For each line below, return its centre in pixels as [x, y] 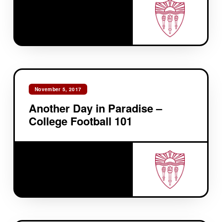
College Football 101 [80, 121]
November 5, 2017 [58, 89]
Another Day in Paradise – [95, 108]
